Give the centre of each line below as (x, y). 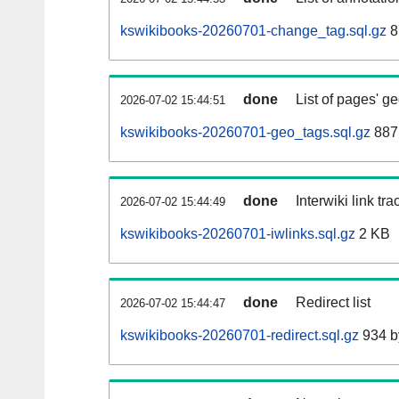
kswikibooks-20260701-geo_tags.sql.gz (245, 133)
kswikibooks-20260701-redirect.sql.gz (240, 336)
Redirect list (333, 303)
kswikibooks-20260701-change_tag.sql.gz (253, 31)
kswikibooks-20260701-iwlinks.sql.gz (238, 234)
